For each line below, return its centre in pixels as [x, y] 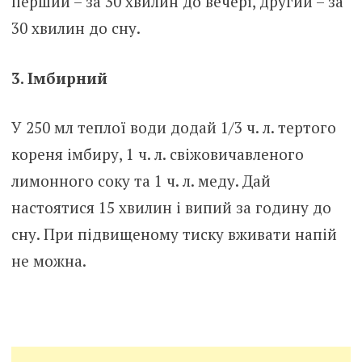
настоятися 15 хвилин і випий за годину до [171, 208]
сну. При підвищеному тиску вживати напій [174, 234]
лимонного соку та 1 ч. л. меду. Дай [141, 181]
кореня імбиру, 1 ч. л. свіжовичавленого [157, 154]
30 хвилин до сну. [76, 28]
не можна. [48, 261]
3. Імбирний [59, 78]
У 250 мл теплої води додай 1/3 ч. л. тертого [173, 128]
